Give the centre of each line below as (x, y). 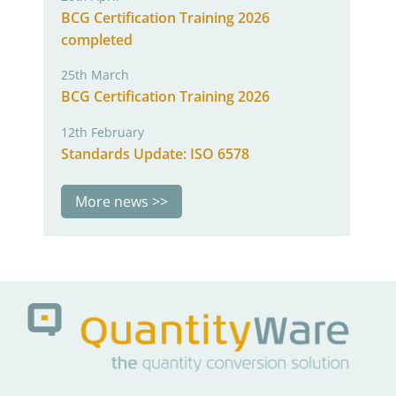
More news (111, 201)
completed (96, 39)
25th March (95, 75)
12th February (102, 132)
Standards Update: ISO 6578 (155, 153)
